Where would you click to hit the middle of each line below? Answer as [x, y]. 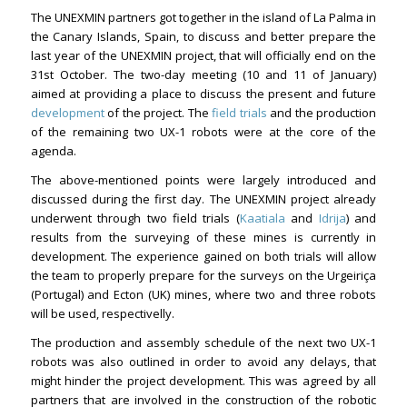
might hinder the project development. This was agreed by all [203, 380]
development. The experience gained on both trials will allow [203, 256]
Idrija [332, 218]
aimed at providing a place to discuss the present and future [203, 93]
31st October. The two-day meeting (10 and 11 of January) [203, 74]
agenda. [53, 150]
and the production [322, 112]
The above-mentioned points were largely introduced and [203, 179]
